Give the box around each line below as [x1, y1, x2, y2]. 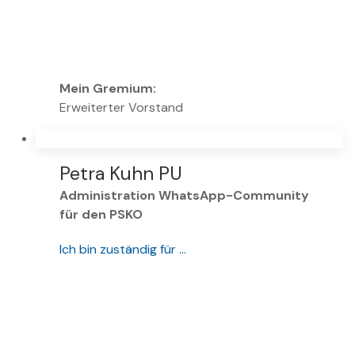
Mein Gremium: [59, 80, 156, 97]
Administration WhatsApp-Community [59, 187, 309, 204]
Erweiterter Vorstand [59, 99, 183, 116]
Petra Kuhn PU [59, 161, 182, 186]
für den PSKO [59, 206, 143, 223]
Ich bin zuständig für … [59, 241, 186, 258]
